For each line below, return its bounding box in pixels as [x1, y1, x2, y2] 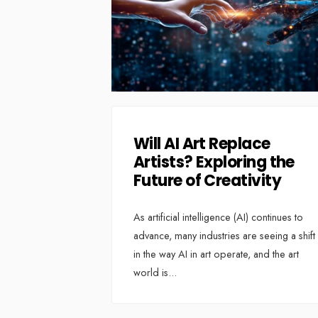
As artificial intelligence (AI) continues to [133, 209, 303, 224]
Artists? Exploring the [133, 150, 295, 173]
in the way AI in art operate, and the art [133, 246, 299, 261]
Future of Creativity [133, 169, 281, 192]
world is [133, 265, 168, 280]
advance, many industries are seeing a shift [133, 228, 315, 243]
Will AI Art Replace [133, 132, 270, 155]
